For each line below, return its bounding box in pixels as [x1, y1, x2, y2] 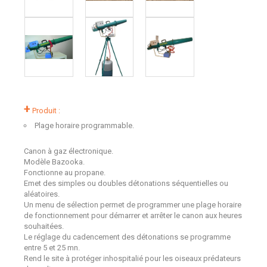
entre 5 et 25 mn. [24, 243, 80, 252]
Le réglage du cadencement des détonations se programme [24, 232, 231, 241]
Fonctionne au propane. [24, 168, 105, 177]
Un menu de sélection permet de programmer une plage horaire [24, 200, 241, 209]
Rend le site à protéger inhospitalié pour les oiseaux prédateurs [24, 254, 241, 263]
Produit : [30, 106, 60, 115]
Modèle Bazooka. [24, 157, 85, 166]
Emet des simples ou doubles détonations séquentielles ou [24, 179, 228, 188]
